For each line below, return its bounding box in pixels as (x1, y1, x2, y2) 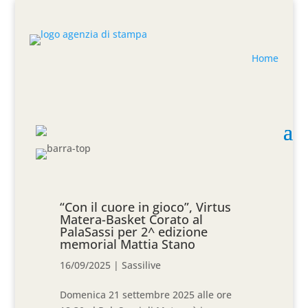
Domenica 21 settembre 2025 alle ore (60, 288, 232, 301)
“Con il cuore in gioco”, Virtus (60, 199, 232, 215)
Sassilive (122, 258, 162, 272)
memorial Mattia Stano (60, 236, 196, 252)
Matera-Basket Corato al (60, 211, 203, 228)
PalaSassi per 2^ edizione (60, 223, 208, 240)
